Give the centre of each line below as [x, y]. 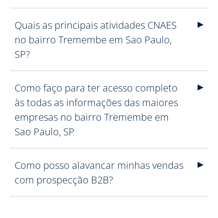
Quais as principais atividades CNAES [96, 25]
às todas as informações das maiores [96, 102]
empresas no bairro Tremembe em [92, 117]
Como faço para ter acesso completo [96, 88]
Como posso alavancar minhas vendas [99, 165]
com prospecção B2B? [64, 180]
